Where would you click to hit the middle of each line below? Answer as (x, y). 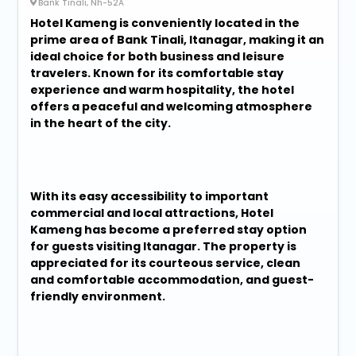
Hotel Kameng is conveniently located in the (165, 23)
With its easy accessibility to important (150, 197)
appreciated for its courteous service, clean (166, 263)
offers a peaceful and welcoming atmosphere (172, 107)
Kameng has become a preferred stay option (169, 230)
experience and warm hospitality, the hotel (163, 90)
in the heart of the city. (101, 124)
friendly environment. (98, 297)
